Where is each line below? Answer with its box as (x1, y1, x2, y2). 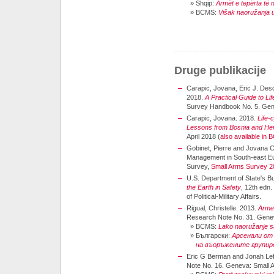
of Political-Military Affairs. (187, 193, 261, 200)
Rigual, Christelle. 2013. (187, 204, 258, 212)
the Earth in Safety (187, 183, 241, 191)
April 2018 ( (187, 133, 220, 140)
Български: (196, 232, 232, 239)
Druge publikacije (174, 64, 266, 76)
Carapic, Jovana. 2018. (187, 114, 257, 122)
